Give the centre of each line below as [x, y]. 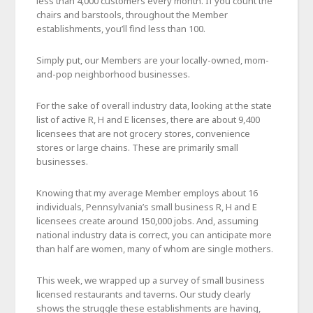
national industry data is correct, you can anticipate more [154, 234]
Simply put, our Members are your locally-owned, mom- [153, 60]
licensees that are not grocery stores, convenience [144, 133]
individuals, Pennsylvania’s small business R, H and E [147, 206]
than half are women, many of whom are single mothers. [155, 248]
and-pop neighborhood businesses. [114, 74]
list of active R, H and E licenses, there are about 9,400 [148, 119]
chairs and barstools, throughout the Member [132, 14]
